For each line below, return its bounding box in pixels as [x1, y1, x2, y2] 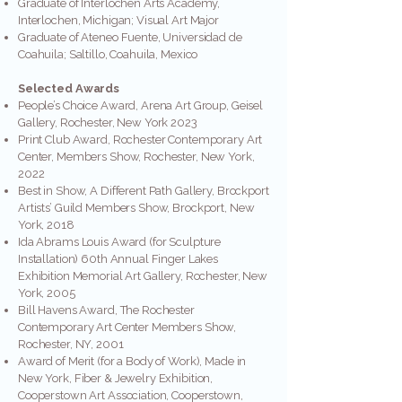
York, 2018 [18, 218, 77, 232]
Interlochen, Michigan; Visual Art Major [18, 13, 219, 27]
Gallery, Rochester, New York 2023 [18, 116, 197, 129]
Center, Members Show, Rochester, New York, [18, 150, 255, 163]
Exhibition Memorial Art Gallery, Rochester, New [18, 269, 267, 283]
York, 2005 [18, 286, 75, 300]
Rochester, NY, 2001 [18, 337, 124, 351]
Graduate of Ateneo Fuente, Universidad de [18, 31, 242, 44]
